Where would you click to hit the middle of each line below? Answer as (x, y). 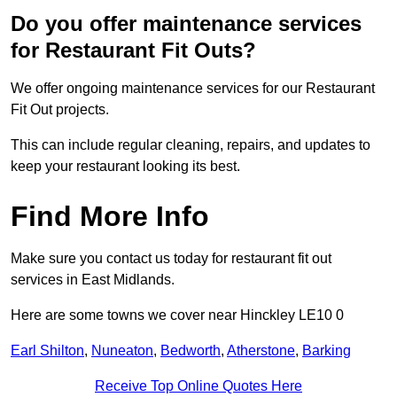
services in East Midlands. (93, 280)
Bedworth (191, 351)
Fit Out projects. (60, 110)
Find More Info (110, 217)
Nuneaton (122, 351)
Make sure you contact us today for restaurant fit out (171, 259)
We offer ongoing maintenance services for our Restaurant (193, 89)
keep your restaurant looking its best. (125, 167)
